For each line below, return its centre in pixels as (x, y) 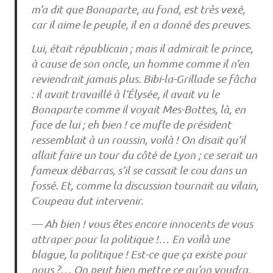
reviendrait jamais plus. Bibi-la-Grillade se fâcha (143, 78)
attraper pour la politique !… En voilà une (130, 239)
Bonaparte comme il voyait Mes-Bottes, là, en (138, 109)
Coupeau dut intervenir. (87, 200)
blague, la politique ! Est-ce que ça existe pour (139, 254)
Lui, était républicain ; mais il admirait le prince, (142, 48)
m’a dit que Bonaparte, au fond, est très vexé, (138, 9)
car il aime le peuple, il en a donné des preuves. (141, 25)
